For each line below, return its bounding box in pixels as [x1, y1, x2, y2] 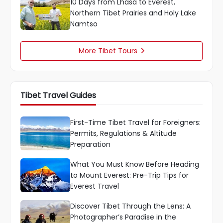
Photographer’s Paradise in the [70, 212, 176, 222]
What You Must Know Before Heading [70, 159, 199, 169]
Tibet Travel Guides [20, 90, 96, 101]
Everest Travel [70, 181, 119, 191]
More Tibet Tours [79, 46, 137, 56]
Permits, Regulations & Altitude [70, 128, 177, 138]
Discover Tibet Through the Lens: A [70, 201, 191, 211]
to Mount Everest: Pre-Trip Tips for [70, 170, 189, 180]
